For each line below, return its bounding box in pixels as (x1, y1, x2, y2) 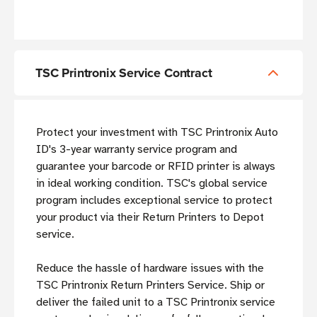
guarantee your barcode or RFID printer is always (36, 159, 275, 174)
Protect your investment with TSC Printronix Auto (36, 125, 278, 140)
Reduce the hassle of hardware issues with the (36, 261, 264, 276)
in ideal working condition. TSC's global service (36, 176, 267, 191)
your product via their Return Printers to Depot (36, 210, 264, 225)
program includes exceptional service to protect (36, 193, 272, 208)
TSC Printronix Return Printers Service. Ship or (36, 278, 265, 293)
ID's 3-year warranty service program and (36, 142, 237, 157)
